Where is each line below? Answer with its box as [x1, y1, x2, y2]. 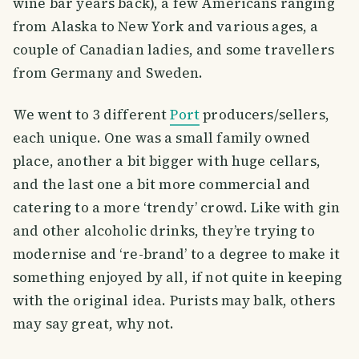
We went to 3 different [13, 104, 171, 124]
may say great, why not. [13, 313, 175, 333]
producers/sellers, [200, 104, 329, 124]
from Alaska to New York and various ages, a [13, 16, 319, 36]
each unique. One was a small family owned [13, 127, 311, 147]
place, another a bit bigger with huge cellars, [13, 151, 321, 171]
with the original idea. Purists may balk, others [13, 290, 336, 310]
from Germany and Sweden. [13, 63, 207, 83]
